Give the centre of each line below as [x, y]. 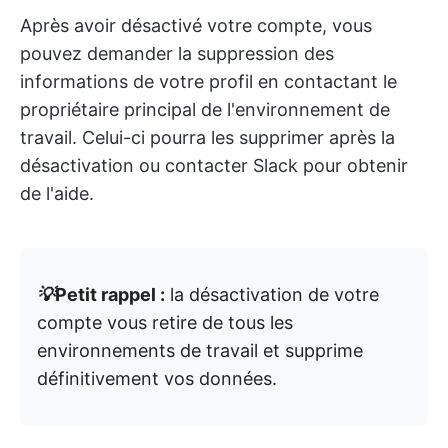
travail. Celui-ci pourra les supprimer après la [207, 137]
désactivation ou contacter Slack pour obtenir [214, 165]
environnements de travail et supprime [200, 350]
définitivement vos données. [157, 378]
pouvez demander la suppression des [177, 53]
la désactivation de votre [272, 294]
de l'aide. [57, 193]
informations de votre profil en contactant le [208, 81]
